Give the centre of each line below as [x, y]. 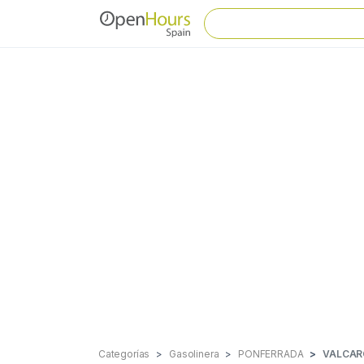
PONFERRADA [271, 354]
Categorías [124, 354]
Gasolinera [194, 354]
